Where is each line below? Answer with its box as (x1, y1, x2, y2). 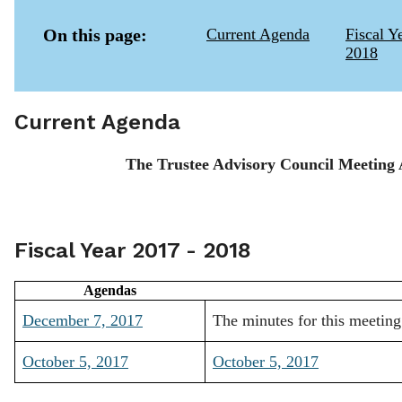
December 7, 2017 (22, 310, 143, 329)
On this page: (43, 24, 147, 45)
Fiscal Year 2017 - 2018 (14, 237, 251, 263)
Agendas (83, 282, 136, 298)
